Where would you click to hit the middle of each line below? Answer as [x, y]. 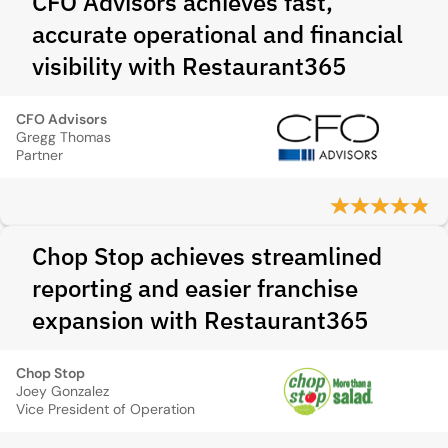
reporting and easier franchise [195, 288]
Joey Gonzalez [62, 391]
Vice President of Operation [105, 409]
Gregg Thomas [63, 137]
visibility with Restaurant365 [189, 66]
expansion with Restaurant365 [200, 320]
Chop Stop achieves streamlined [207, 256]
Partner [39, 155]
